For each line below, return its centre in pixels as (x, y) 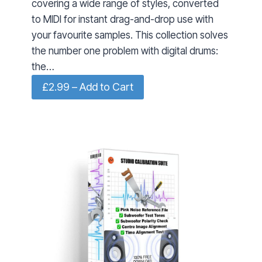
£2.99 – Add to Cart (88, 87)
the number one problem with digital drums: (125, 51)
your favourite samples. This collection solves (130, 35)
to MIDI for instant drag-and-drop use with (123, 19)
